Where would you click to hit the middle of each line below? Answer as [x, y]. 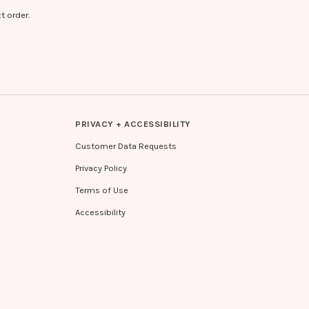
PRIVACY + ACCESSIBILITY [133, 124]
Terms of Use [102, 190]
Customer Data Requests [126, 146]
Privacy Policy [101, 168]
